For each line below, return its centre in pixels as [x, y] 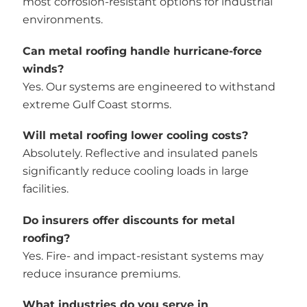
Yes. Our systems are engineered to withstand [149, 86]
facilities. [45, 189]
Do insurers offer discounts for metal [128, 220]
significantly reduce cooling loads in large [135, 171]
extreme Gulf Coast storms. [97, 104]
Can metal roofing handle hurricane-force [142, 51]
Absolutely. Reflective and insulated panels [140, 153]
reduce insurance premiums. [101, 273]
